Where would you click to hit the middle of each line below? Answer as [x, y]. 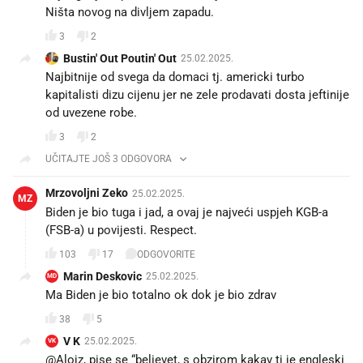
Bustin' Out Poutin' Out [120, 59]
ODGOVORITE [166, 254]
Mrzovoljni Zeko [87, 193]
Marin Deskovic [102, 277]
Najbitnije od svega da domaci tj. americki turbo [175, 77]
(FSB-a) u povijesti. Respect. [121, 231]
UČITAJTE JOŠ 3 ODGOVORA [109, 159]
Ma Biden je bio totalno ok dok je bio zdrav [161, 295]
